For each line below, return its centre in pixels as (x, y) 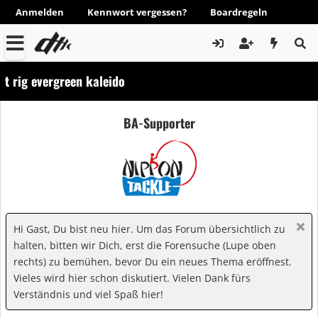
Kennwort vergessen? (137, 12)
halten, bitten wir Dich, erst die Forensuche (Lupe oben (145, 245)
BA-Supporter (159, 122)
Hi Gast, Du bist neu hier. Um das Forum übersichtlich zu (149, 229)
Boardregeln (239, 12)
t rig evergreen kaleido (65, 81)
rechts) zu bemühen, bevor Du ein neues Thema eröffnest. (153, 262)
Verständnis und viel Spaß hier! (88, 294)
